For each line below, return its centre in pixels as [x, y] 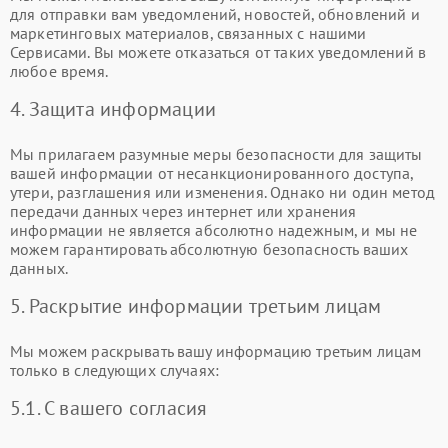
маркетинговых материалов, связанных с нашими [188, 32]
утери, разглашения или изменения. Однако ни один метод [223, 191]
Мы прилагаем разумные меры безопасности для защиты [216, 153]
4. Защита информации [113, 108]
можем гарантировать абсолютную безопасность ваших [209, 248]
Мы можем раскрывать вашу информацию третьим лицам [216, 350]
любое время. [59, 70]
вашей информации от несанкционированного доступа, [212, 172]
